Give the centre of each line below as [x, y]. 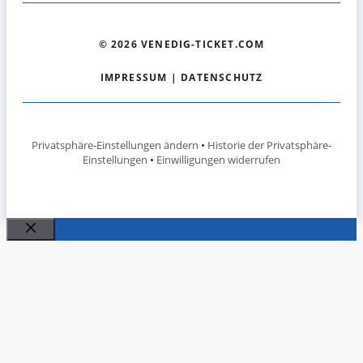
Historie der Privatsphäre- [269, 145]
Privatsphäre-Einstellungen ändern [115, 145]
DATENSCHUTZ [222, 77]
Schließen [60, 246]
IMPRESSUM [134, 77]
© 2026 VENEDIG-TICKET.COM [181, 44]
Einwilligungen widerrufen [218, 159]
